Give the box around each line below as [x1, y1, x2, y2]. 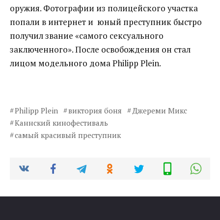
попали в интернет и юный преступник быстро [10, 16, 202, 27]
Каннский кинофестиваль [14, 117, 108, 128]
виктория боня [68, 105, 122, 115]
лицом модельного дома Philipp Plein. [10, 57, 161, 69]
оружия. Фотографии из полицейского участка [10, 2, 198, 14]
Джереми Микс [132, 105, 187, 115]
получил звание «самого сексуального [10, 29, 164, 41]
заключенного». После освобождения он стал [10, 43, 191, 55]
